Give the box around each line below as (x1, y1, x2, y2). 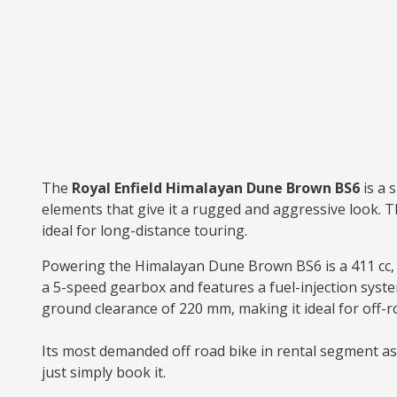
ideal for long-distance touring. (42, 221, 247, 240)
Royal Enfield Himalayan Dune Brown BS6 (72, 178, 363, 198)
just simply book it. (42, 362, 166, 382)
